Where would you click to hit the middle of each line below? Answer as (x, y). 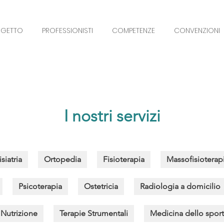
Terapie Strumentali (93, 213)
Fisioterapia (124, 159)
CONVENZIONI (197, 30)
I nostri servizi (112, 116)
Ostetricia (101, 186)
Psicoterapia (40, 186)
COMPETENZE (133, 30)
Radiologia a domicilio (180, 186)
